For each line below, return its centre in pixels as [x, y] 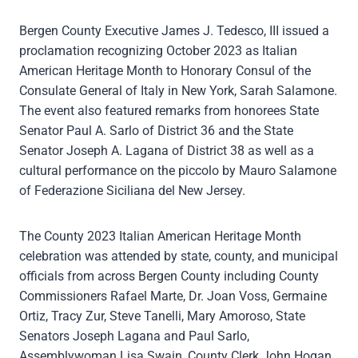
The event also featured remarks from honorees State [169, 110]
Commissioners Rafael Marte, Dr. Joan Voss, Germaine [173, 296]
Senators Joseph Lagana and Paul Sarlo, [134, 336]
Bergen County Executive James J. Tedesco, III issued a [174, 30]
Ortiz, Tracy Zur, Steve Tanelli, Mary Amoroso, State [162, 316]
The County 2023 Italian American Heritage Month [160, 236]
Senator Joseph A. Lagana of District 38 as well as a [167, 150]
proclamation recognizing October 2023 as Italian [158, 50]
